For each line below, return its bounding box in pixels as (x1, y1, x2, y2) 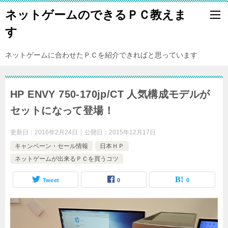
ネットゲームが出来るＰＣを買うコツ (15, 155, 119, 162)
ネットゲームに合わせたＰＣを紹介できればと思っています (5, 51, 197, 59)
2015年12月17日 (109, 129, 156, 136)
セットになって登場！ (10, 105, 114, 116)
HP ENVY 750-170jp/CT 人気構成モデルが (10, 89, 210, 100)
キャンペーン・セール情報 (15, 142, 88, 150)
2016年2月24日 (35, 129, 78, 136)
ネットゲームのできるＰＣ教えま (5, 8, 186, 21)
